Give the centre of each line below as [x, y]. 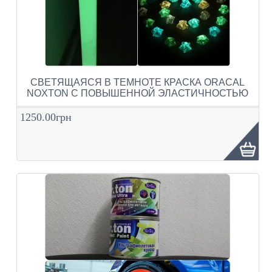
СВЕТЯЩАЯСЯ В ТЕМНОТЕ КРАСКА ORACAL [138, 82]
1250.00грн [46, 117]
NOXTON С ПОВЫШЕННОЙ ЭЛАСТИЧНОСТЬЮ [138, 93]
